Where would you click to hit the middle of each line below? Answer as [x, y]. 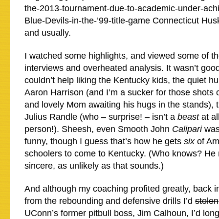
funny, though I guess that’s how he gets [104, 141]
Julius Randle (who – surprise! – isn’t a [101, 117]
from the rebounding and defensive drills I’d [110, 201]
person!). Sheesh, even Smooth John [98, 129]
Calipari [188, 129]
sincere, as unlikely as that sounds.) [94, 166]
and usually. [48, 33]
